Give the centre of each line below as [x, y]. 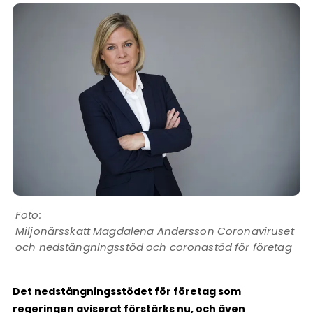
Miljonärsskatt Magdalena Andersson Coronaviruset [155, 231]
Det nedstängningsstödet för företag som [127, 291]
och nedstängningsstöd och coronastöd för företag [154, 247]
